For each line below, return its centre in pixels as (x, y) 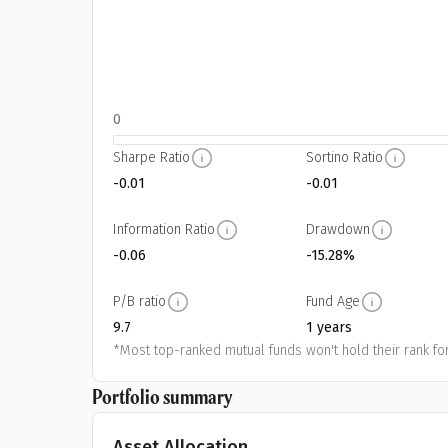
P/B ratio (139, 301)
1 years (329, 327)
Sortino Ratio (345, 157)
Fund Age (333, 301)
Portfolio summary (162, 396)
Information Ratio (164, 229)
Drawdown (338, 229)
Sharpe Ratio (151, 157)
